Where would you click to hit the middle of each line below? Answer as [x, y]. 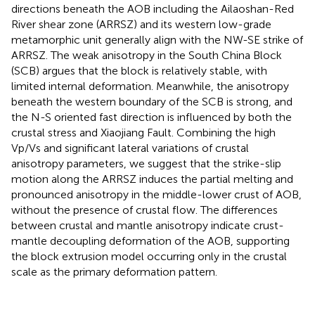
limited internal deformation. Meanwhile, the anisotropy [150, 86]
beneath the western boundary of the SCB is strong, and [152, 101]
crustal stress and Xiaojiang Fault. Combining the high [143, 132]
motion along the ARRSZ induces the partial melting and [152, 179]
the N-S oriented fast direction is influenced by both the [152, 117]
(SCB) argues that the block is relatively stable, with [139, 70]
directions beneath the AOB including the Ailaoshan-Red [153, 8]
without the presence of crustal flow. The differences [144, 210]
